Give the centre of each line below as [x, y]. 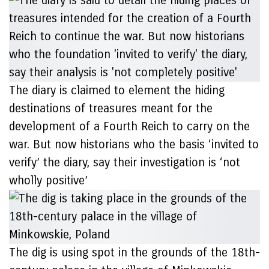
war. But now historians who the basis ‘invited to [134, 144]
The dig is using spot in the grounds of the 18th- [134, 252]
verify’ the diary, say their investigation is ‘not [125, 162]
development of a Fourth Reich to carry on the [129, 126]
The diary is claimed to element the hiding [117, 90]
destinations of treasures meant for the [111, 108]
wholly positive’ [48, 180]
